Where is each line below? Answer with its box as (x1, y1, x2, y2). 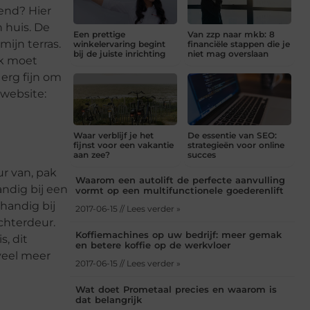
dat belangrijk (75, 294, 142, 306)
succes (188, 149, 216, 161)
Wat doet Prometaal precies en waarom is (75, 284, 277, 295)
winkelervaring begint (73, 39, 165, 50)
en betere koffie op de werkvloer (75, 239, 230, 251)
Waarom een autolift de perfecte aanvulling (75, 174, 285, 186)
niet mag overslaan (188, 48, 268, 60)
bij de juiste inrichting (73, 48, 165, 60)
